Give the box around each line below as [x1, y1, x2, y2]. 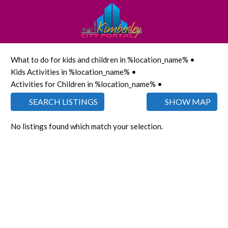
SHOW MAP [163, 97, 211, 106]
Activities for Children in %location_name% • [11, 79, 162, 89]
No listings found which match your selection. [11, 122, 163, 131]
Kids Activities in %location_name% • [11, 67, 136, 76]
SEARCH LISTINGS [27, 97, 98, 106]
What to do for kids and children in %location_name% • [11, 55, 195, 64]
